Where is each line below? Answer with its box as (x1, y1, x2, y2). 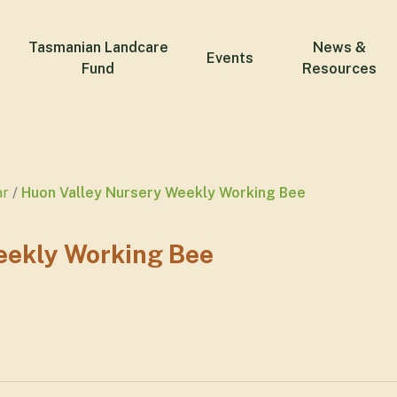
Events (206, 50, 253, 66)
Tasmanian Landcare (27, 39, 168, 56)
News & (313, 39, 367, 56)
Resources (302, 60, 378, 77)
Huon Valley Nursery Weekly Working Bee (21, 184, 306, 201)
